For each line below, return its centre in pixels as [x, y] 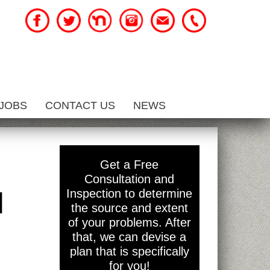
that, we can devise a [130, 237]
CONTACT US [80, 105]
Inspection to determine [130, 193]
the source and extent [129, 208]
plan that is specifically [129, 251]
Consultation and [130, 179]
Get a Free [130, 165]
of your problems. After [129, 222]
